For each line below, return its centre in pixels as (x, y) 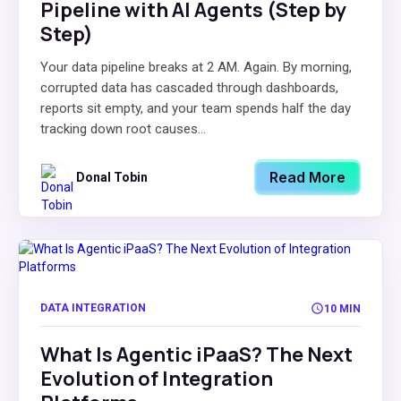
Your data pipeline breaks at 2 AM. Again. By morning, (196, 67)
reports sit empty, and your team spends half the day (196, 108)
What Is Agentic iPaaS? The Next (196, 354)
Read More (307, 177)
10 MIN (342, 308)
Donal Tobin (112, 177)
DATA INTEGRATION (93, 308)
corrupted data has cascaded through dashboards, (189, 88)
